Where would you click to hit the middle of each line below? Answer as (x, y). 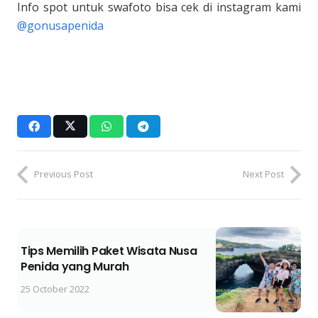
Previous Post (64, 174)
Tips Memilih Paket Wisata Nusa (109, 251)
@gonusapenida (60, 26)
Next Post (263, 174)
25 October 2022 (55, 289)
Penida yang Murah (75, 267)
